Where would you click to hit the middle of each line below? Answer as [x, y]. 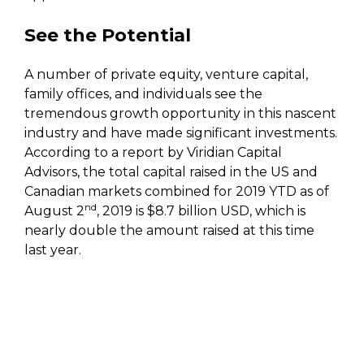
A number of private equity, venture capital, [166, 74]
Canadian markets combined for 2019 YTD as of [177, 191]
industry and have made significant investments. [181, 132]
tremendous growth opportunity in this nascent [180, 113]
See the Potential [108, 35]
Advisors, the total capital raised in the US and [171, 171]
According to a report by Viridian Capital [153, 152]
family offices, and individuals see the [143, 93]
